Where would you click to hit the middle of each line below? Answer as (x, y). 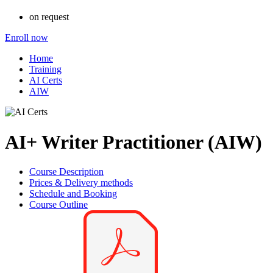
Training (45, 69)
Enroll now (27, 38)
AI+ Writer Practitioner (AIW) (133, 142)
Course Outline (58, 205)
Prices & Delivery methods (81, 183)
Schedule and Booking (73, 194)
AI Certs (46, 80)
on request (49, 17)
